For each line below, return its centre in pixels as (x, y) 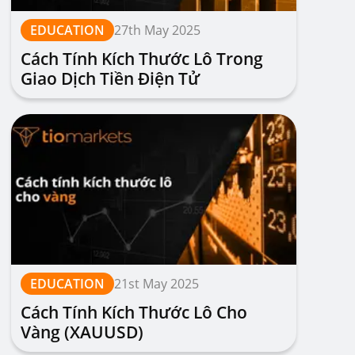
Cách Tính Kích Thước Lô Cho (134, 312)
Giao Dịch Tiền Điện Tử (110, 78)
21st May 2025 (157, 284)
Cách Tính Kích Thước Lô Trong (142, 59)
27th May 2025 (157, 30)
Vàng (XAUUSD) (82, 332)
